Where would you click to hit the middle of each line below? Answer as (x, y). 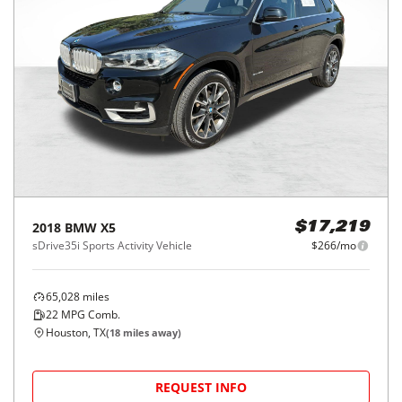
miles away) (151, 332)
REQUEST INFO (201, 387)
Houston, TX (76, 332)
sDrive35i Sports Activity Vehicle (112, 245)
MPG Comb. (89, 315)
